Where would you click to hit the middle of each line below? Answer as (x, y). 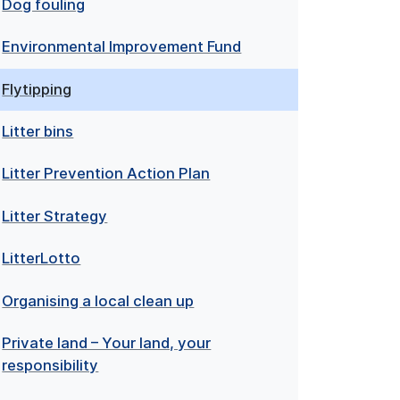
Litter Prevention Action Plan (106, 174)
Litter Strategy (55, 216)
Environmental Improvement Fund (122, 47)
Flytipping (37, 89)
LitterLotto (42, 258)
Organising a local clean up (98, 300)
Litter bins (38, 132)
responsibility (50, 365)
